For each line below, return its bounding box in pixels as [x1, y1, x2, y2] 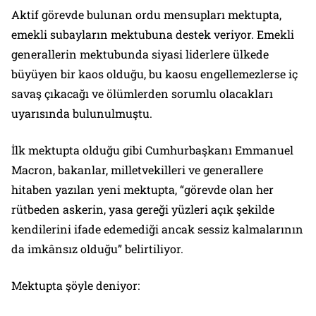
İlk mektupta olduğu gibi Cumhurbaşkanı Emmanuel [11, 142, 293, 157]
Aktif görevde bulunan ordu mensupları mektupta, [11, 7, 281, 22]
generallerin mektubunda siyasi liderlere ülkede [11, 47, 269, 61]
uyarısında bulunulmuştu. [11, 106, 152, 121]
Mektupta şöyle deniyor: [11, 278, 140, 293]
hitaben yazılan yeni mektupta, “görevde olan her [11, 182, 274, 197]
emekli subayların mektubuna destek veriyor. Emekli [11, 27, 294, 42]
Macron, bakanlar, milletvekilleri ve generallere [11, 162, 263, 177]
